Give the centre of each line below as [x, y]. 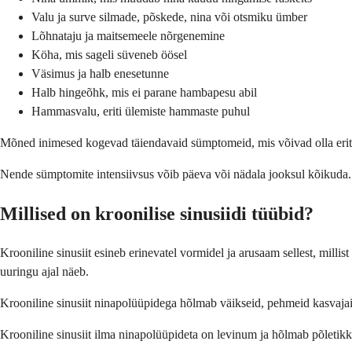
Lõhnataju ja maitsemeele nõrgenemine [128, 35]
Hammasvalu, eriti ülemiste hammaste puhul [141, 111]
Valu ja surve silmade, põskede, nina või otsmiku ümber [169, 16]
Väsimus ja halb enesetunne [100, 73]
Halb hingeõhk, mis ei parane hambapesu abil [144, 92]
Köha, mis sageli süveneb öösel [109, 54]
